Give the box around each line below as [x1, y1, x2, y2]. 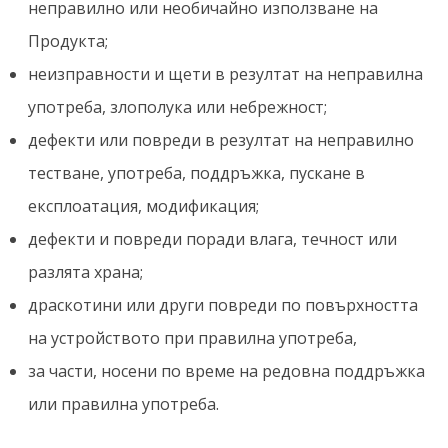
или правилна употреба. [28, 393, 219, 415]
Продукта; [28, 30, 108, 52]
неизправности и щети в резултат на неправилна [28, 63, 423, 85]
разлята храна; [28, 261, 143, 283]
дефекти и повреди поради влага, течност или [28, 228, 397, 250]
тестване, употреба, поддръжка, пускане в [28, 162, 365, 184]
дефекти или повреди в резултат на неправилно [28, 129, 414, 151]
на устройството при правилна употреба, [28, 327, 357, 349]
